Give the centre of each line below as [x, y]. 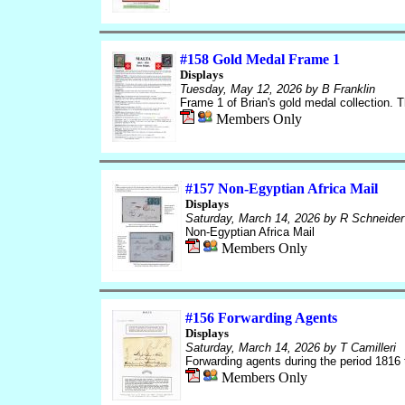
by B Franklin [338, 89]
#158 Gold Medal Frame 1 [259, 59]
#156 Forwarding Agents [261, 318]
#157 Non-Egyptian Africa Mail [281, 188]
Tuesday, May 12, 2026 [240, 89]
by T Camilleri [358, 348]
